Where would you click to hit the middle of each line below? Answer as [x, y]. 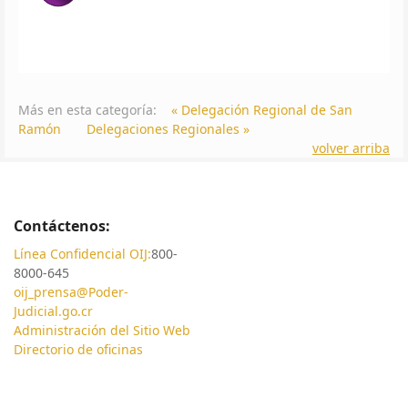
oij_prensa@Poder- [71, 291]
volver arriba [351, 148]
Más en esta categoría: [87, 109]
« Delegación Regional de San [262, 109]
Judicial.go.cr [53, 311]
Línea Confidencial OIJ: [82, 253]
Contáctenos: [62, 225]
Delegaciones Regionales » [168, 128]
